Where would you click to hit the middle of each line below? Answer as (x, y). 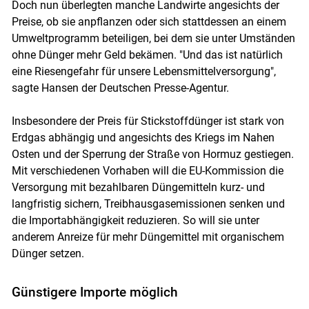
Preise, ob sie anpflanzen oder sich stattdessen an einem (149, 21)
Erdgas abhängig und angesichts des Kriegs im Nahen (143, 137)
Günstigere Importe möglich (94, 292)
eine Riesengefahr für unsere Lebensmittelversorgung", (143, 71)
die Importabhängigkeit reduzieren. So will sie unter (135, 220)
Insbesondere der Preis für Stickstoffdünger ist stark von (148, 121)
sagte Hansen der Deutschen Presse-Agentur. (120, 88)
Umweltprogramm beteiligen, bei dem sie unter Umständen (153, 38)
